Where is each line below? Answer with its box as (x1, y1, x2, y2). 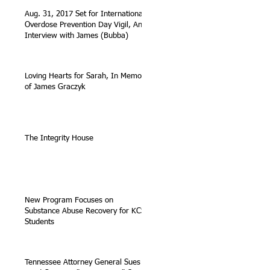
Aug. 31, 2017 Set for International (25, 10, 145, 18)
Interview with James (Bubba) (25, 31, 128, 40)
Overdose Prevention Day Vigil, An (25, 20, 142, 29)
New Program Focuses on (25, 196, 113, 204)
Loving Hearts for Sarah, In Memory (25, 72, 148, 80)
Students (25, 218, 54, 226)
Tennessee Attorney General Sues (25, 258, 140, 266)
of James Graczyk (25, 83, 85, 91)
